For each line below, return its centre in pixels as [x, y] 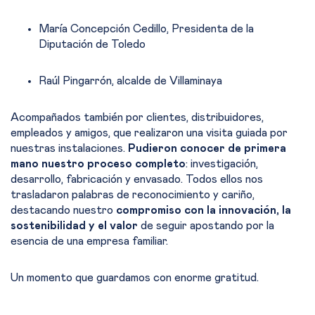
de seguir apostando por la [207, 226]
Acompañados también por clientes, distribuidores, [137, 118]
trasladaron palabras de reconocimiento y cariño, [133, 195]
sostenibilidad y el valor [76, 226]
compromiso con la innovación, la [204, 211]
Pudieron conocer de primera [207, 149]
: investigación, [222, 164]
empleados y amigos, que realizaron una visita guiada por [149, 133]
